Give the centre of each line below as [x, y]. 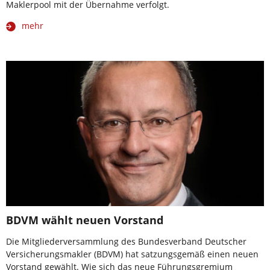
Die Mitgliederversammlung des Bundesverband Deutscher [126, 241]
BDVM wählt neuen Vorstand [85, 220]
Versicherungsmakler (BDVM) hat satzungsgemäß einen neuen [132, 254]
